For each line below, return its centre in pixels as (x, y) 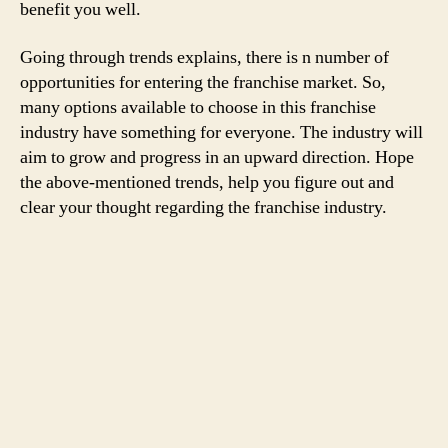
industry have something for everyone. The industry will (221, 132)
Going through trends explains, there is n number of (204, 57)
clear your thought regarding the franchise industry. (203, 207)
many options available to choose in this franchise (198, 107)
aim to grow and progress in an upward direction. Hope (217, 157)
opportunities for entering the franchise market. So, (203, 82)
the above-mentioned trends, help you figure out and (207, 182)
